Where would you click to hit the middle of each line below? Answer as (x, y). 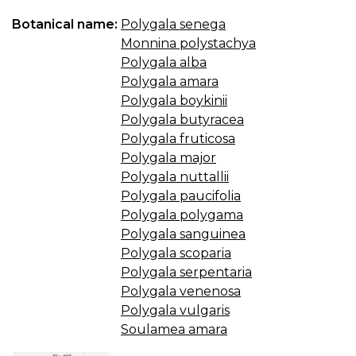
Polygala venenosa (181, 292)
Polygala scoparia (176, 253)
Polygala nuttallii (175, 177)
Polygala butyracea (182, 120)
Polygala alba (164, 63)
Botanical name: (66, 25)
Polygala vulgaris (175, 311)
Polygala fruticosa (178, 139)
